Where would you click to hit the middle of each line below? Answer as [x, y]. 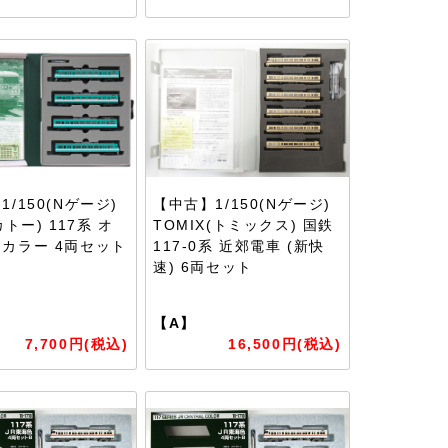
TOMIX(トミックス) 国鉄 [244, 225]
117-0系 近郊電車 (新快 [239, 246]
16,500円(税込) [285, 344]
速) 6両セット [203, 267]
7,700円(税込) [76, 344]
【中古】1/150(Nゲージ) [242, 204]
